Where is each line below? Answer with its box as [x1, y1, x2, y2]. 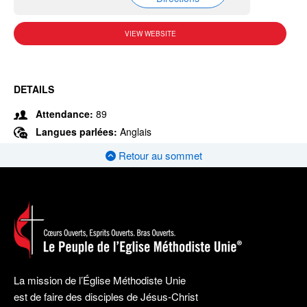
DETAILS [14, 82, 54, 96]
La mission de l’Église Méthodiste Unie [14, 273, 186, 288]
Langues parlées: [36, 125, 120, 138]
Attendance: [36, 107, 93, 121]
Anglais [120, 125, 151, 138]
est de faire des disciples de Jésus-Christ [14, 289, 198, 304]
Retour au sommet [115, 148, 202, 163]
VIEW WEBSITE [124, 29, 176, 38]
